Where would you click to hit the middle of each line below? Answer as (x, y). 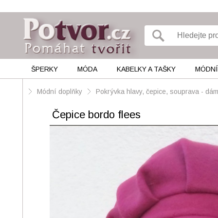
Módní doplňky (61, 91)
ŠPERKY (44, 69)
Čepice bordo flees (96, 115)
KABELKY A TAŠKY (146, 69)
